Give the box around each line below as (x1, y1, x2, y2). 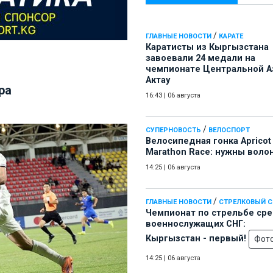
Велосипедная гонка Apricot (146, 136, 271, 147)
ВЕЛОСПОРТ (208, 126, 250, 135)
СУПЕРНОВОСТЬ (146, 126, 201, 135)
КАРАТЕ (219, 32, 243, 41)
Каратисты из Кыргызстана (146, 42, 269, 53)
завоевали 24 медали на (146, 53, 255, 64)
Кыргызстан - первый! (146, 233, 249, 244)
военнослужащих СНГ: (146, 219, 246, 230)
